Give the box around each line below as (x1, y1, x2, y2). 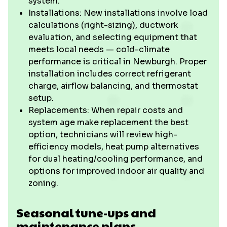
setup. (28, 93, 54, 103)
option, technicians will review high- (28, 129, 177, 140)
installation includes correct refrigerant (28, 68, 191, 79)
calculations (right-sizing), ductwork (28, 20, 178, 30)
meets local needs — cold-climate (28, 44, 170, 55)
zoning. (28, 178, 58, 188)
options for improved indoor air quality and (28, 166, 204, 176)
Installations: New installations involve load (28, 8, 208, 18)
